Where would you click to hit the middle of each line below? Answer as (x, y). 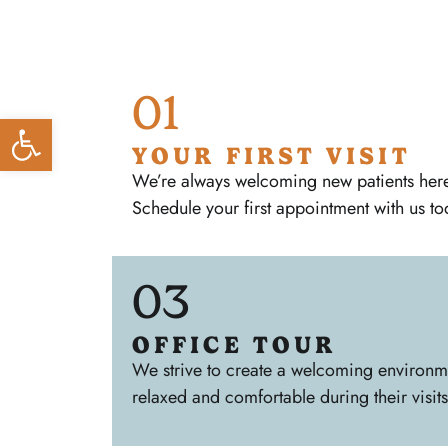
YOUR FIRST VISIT (271, 155)
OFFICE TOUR (234, 345)
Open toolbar (63, 127)
